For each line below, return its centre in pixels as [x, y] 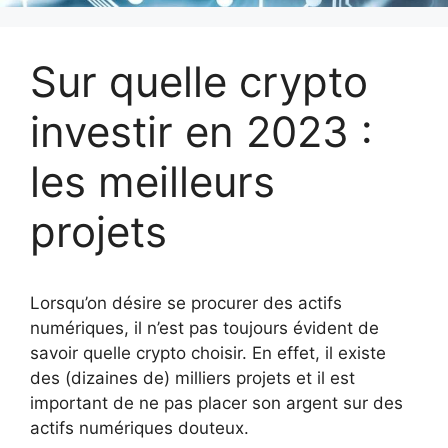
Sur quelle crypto [199, 82]
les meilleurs [152, 182]
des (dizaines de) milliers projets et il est [192, 378]
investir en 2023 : [201, 132]
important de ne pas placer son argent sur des [216, 403]
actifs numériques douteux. [139, 428]
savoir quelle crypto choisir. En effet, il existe [208, 353]
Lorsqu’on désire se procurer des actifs [186, 303]
